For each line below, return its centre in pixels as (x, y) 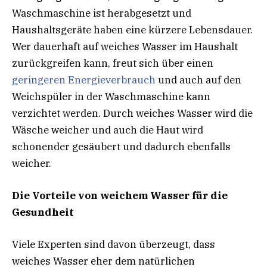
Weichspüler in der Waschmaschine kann (111, 96)
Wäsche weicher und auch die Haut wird (108, 130)
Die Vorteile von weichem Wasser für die (120, 195)
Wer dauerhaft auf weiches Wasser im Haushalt (125, 46)
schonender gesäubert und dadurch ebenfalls (121, 146)
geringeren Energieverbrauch (84, 80)
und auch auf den (198, 80)
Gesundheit (43, 212)
